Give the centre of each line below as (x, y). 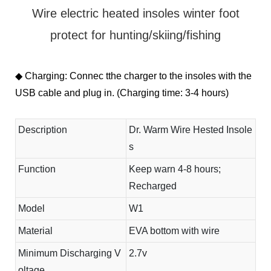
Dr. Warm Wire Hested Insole (191, 129)
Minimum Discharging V (70, 253)
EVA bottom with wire (174, 230)
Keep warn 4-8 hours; (175, 169)
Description (43, 129)
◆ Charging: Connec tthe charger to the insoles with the (133, 76)
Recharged (153, 186)
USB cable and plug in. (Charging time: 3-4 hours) (122, 93)
